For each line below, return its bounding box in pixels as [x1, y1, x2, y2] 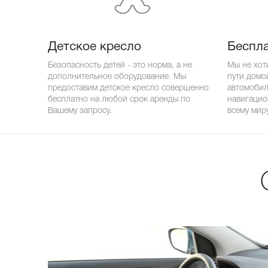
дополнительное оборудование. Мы [48, 72, 186, 81]
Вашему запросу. [48, 106, 112, 115]
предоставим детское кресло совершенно [48, 84, 209, 92]
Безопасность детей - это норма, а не [48, 61, 192, 69]
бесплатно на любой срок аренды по [48, 95, 190, 103]
